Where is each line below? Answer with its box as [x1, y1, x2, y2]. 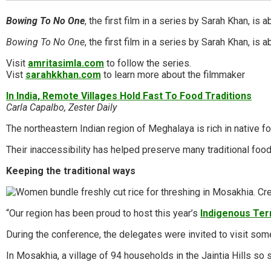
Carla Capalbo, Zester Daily [6, 101, 117, 113]
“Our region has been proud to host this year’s [6, 207, 200, 219]
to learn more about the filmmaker [101, 68, 245, 80]
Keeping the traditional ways [6, 165, 135, 177]
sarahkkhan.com [25, 68, 101, 80]
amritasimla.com [28, 57, 104, 69]
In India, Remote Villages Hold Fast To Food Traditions [6, 90, 252, 102]
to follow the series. [104, 57, 191, 69]
